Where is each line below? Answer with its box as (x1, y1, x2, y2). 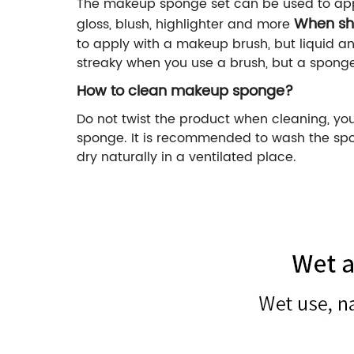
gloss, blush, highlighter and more (77, 13, 294, 35)
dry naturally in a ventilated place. (77, 146, 296, 168)
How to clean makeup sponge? (77, 79, 293, 103)
